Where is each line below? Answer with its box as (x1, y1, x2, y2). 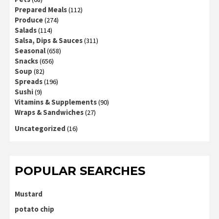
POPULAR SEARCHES (15, 164, 145, 178)
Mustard (15, 189, 43, 199)
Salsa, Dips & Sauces (15, 36, 83, 45)
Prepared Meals (15, 5, 67, 15)
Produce (15, 15, 43, 25)
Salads (15, 25, 37, 35)
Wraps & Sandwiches (15, 108, 84, 117)
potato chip (15, 204, 54, 214)
